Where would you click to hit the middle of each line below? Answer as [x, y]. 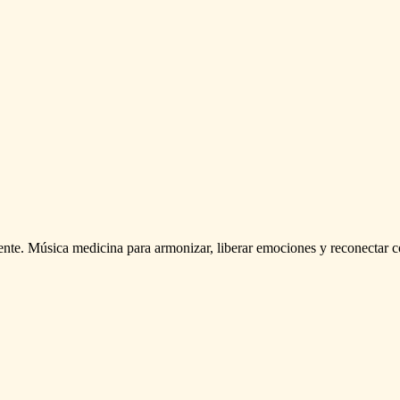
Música [48, 248]
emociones [286, 248]
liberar [235, 248]
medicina [98, 248]
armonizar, [184, 248]
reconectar [359, 248]
